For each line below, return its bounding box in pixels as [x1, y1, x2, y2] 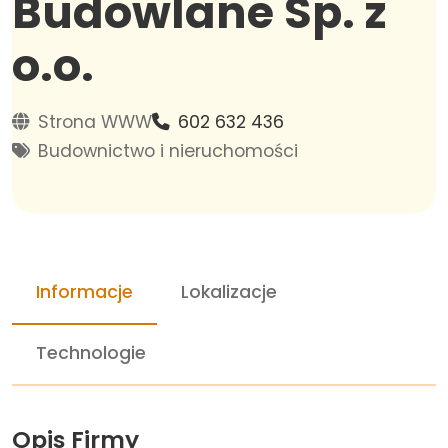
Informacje [36, 280, 133, 304]
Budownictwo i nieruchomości [38, 139, 298, 163]
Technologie [36, 341, 146, 365]
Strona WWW [38, 110, 152, 134]
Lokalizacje [181, 280, 277, 304]
